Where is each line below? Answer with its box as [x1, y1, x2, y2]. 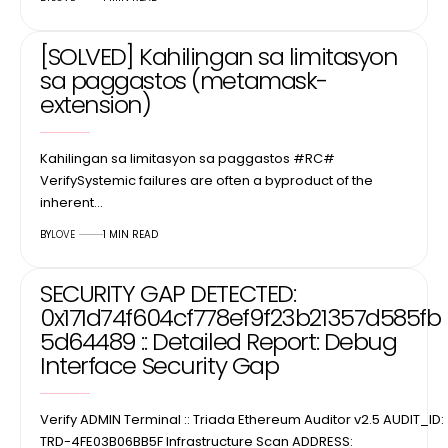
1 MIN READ [103, 226, 158, 242]
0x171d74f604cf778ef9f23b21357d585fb [40, 300, 441, 334]
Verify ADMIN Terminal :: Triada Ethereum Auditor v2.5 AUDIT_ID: [40, 409, 444, 429]
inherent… [40, 192, 103, 212]
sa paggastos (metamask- [40, 63, 327, 97]
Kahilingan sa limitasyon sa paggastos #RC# [40, 148, 335, 168]
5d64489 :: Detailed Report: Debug [40, 324, 397, 358]
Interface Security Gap [40, 348, 279, 382]
